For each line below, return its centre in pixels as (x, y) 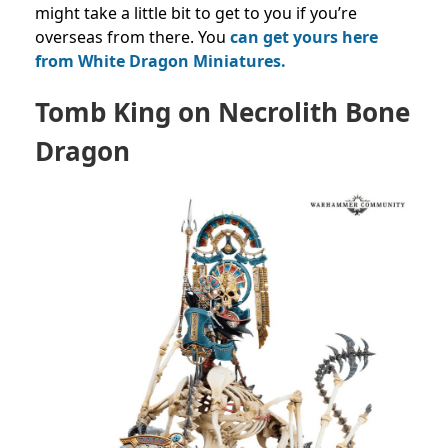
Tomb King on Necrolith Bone (222, 112)
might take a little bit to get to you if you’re (196, 13)
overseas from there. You (132, 37)
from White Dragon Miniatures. (160, 61)
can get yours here (304, 37)
